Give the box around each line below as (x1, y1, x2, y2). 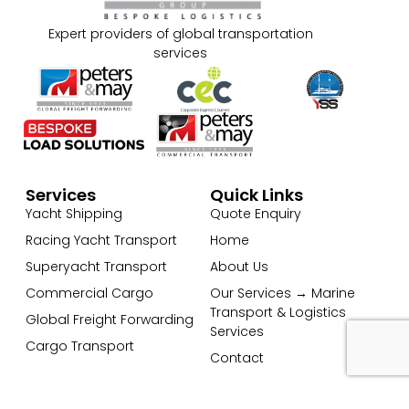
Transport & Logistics (210, 302, 346, 321)
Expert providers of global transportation (47, 24, 313, 43)
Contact (210, 348, 264, 367)
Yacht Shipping (26, 204, 123, 223)
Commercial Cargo (26, 283, 154, 302)
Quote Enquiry (210, 204, 301, 223)
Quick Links (210, 183, 303, 206)
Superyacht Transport (26, 257, 168, 276)
